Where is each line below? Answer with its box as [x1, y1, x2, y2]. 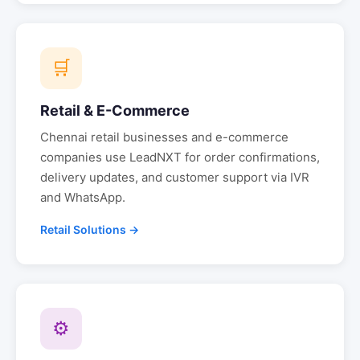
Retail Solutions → [40, 223, 139, 236]
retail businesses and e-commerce [88, 129, 288, 145]
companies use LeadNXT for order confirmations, [40, 149, 320, 165]
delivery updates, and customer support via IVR [40, 170, 309, 185]
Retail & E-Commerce [40, 102, 190, 119]
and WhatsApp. [40, 190, 125, 205]
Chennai [40, 129, 88, 145]
